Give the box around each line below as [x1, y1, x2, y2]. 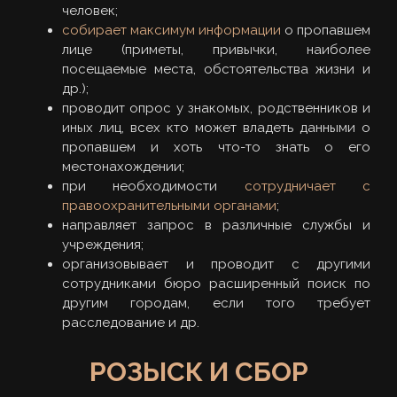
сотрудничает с [244, 177, 371, 194]
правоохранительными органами [62, 197, 276, 214]
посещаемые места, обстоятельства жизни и [62, 60, 370, 77]
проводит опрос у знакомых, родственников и [62, 99, 370, 116]
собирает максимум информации [62, 21, 281, 38]
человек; [62, 2, 118, 19]
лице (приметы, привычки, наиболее [62, 41, 370, 58]
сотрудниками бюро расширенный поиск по [62, 275, 370, 292]
